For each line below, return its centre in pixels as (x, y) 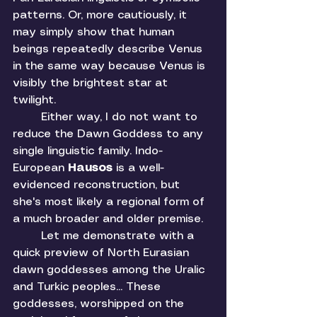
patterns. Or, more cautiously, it (102, 16)
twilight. (36, 100)
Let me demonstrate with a (27, 236)
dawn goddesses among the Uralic (110, 270)
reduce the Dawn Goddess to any (110, 134)
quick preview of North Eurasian (103, 253)
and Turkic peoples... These (88, 287)
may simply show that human (95, 33)
